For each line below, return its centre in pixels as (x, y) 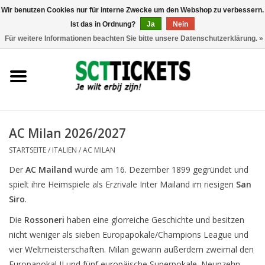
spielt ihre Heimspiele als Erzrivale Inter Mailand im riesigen (122, 184)
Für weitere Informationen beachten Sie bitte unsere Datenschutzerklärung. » (134, 38)
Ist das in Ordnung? (104, 24)
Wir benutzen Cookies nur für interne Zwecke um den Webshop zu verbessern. (132, 10)
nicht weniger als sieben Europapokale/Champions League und (129, 234)
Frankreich (29, 190)
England (24, 58)
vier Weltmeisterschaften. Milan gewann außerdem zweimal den (131, 249)
